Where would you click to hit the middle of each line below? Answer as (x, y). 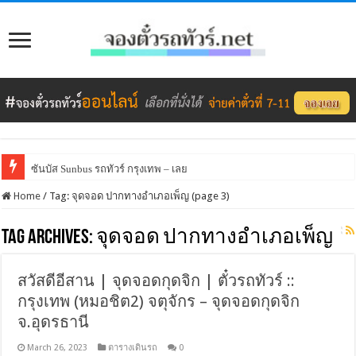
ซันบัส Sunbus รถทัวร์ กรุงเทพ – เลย (110, 168)
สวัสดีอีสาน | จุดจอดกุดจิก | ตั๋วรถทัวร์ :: (157, 280)
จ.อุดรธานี (54, 321)
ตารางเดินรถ (133, 347)
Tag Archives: (49, 238)
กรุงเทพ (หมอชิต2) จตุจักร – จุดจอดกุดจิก (159, 301)
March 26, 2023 (58, 347)
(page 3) (210, 195)
